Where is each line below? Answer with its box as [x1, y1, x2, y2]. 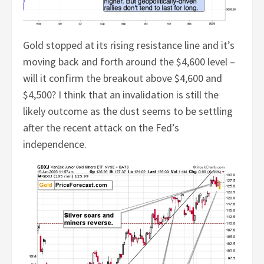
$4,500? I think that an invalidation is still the [23, 88, 219, 102]
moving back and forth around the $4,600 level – [23, 55, 236, 69]
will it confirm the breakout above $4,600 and [23, 71, 223, 85]
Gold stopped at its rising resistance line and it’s [23, 38, 235, 52]
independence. [23, 137, 87, 151]
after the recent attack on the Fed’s [23, 121, 180, 135]
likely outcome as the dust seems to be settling [23, 104, 233, 118]
